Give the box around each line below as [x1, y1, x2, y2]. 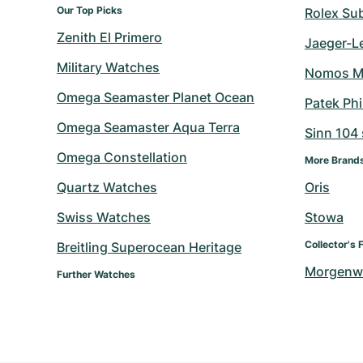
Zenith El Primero [57, 28, 162, 45]
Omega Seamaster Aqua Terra [57, 118, 240, 135]
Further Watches [57, 267, 135, 280]
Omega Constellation [57, 148, 187, 165]
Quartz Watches [57, 178, 157, 195]
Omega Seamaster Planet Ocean [57, 88, 254, 105]
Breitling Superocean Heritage [57, 238, 241, 255]
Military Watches [57, 58, 160, 75]
